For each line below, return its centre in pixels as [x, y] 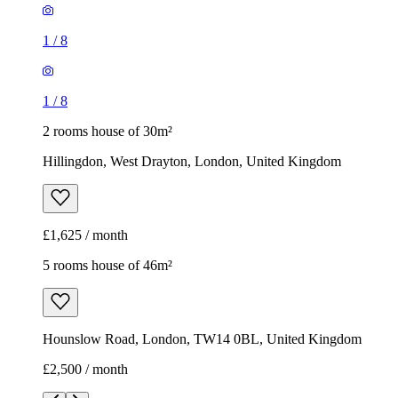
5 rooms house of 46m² [107, 266]
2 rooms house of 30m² [107, 131]
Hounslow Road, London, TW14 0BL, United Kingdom [202, 339]
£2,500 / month [85, 370]
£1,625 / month [85, 235]
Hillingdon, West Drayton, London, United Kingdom [192, 162]
